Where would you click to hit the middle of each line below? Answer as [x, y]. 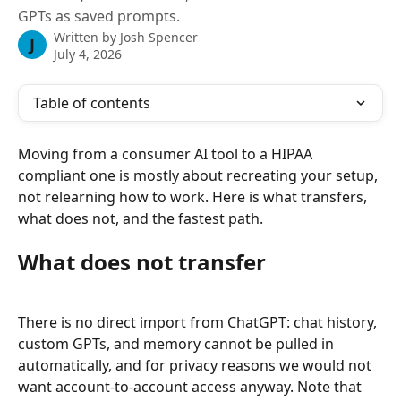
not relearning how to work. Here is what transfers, [194, 197]
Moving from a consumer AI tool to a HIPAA [167, 154]
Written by [87, 37]
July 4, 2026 [88, 54]
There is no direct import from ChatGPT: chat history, [199, 322]
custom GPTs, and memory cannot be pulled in [178, 343]
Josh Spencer [159, 37]
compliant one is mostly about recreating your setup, [200, 175]
